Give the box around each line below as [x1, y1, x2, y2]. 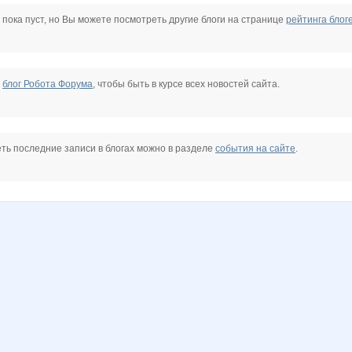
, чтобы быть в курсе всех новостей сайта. [93, 79, 280, 90]
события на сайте [215, 143, 295, 155]
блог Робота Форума [2, 79, 93, 90]
